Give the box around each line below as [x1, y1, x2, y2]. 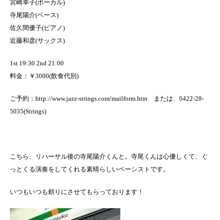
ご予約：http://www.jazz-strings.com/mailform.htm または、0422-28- [10, 94, 204, 102]
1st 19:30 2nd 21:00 [10, 59, 64, 67]
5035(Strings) [10, 107, 46, 115]
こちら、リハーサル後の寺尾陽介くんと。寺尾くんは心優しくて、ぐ [10, 152, 208, 160]
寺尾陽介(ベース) [10, 11, 58, 19]
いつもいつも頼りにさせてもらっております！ [10, 188, 144, 195]
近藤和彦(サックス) [10, 36, 65, 44]
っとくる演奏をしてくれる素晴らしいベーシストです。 [10, 165, 169, 173]
